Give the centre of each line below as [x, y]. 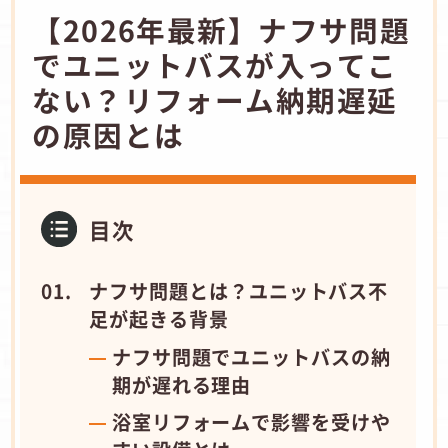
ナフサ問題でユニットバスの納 [251, 356]
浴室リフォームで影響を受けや [251, 422]
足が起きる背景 [159, 318]
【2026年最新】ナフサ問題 [221, 29]
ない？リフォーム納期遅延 [215, 99]
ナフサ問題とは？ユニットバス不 [239, 290]
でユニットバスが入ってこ [215, 64]
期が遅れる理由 [181, 384]
